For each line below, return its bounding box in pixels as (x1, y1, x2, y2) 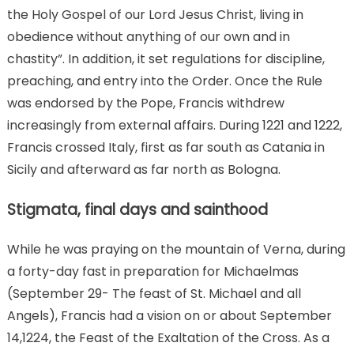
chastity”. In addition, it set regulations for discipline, (6, 50, 325, 69)
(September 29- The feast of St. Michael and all (6, 284, 301, 303)
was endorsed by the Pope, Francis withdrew (6, 94, 284, 113)
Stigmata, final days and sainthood (6, 199, 268, 221)
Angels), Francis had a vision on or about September (6, 307, 332, 326)
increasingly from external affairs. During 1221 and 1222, (6, 116, 342, 135)
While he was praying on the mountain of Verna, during (6, 240, 345, 259)
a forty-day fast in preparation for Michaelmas (6, 262, 299, 281)
